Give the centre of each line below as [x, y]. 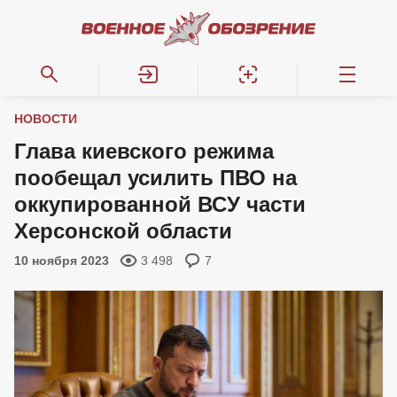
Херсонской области [123, 231]
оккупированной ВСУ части [160, 204]
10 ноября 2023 [62, 261]
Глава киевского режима [144, 151]
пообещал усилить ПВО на [156, 178]
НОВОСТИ [46, 119]
